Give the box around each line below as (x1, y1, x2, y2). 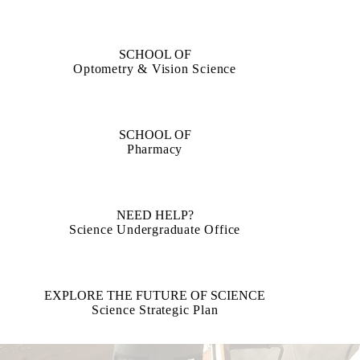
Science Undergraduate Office (68, 223, 241, 236)
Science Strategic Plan (91, 303, 219, 317)
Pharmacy (126, 142, 183, 156)
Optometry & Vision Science (73, 62, 236, 76)
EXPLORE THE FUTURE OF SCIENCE (44, 288, 266, 302)
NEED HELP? (116, 208, 194, 222)
